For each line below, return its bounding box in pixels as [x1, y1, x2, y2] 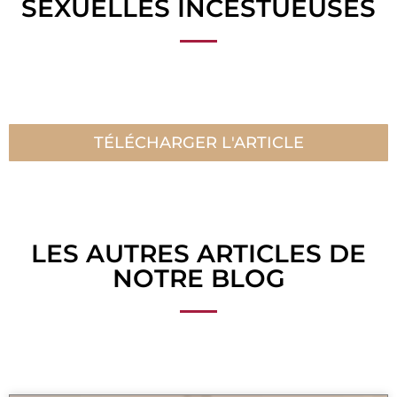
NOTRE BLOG [112, 262, 285, 293]
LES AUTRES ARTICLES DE [31, 237, 366, 269]
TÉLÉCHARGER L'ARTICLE [93, 132, 304, 152]
